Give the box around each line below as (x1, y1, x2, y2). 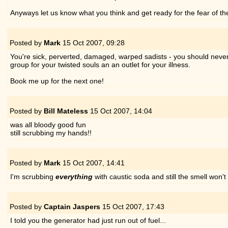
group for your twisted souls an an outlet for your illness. (10, 60, 190, 69)
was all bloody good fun (10, 120, 86, 129)
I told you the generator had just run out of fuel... (10, 216, 166, 224)
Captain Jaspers (43, 202, 100, 211)
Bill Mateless (43, 106, 88, 115)
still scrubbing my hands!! (10, 128, 92, 137)
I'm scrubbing (10, 172, 55, 181)
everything (55, 172, 93, 181)
